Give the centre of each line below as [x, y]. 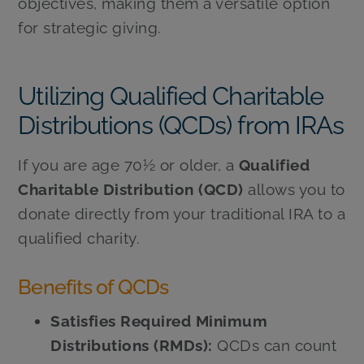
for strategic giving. [90, 28]
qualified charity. [84, 238]
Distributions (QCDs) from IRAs [181, 126]
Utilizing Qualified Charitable [171, 96]
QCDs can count [275, 346]
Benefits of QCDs [93, 287]
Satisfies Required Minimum [159, 321]
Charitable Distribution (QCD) [131, 189]
